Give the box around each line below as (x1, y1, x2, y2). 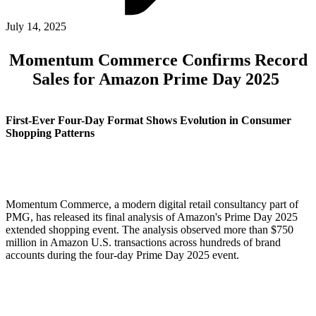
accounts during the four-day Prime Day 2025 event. (6, 248, 239, 261)
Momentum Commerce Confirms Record (8, 50, 308, 69)
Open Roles (18, 27, 159, 60)
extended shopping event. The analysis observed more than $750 (6, 223, 293, 236)
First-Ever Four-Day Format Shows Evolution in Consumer (6, 114, 291, 126)
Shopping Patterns (6, 126, 95, 139)
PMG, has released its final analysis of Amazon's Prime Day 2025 (6, 210, 298, 223)
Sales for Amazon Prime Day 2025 (32, 69, 284, 88)
